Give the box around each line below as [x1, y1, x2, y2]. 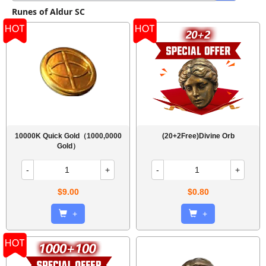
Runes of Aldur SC [12, 6, 85, 17]
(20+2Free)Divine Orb [161, 132, 235, 140]
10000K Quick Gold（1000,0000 [14, 132, 122, 140]
